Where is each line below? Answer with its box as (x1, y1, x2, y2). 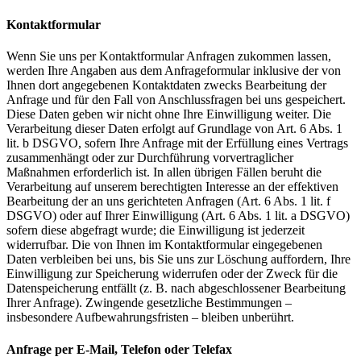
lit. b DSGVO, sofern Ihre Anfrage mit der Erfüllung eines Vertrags (6, 136, 348, 151)
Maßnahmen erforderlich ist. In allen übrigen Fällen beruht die (6, 165, 322, 180)
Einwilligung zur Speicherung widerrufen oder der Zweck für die (6, 267, 338, 281)
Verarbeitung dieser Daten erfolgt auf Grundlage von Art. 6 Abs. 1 (6, 122, 342, 136)
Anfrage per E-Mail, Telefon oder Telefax (6, 342, 232, 356)
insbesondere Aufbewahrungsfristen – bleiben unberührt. (6, 310, 294, 325)
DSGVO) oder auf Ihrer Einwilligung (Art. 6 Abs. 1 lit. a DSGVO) (6, 209, 350, 223)
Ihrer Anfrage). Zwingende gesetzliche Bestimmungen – (6, 296, 292, 310)
